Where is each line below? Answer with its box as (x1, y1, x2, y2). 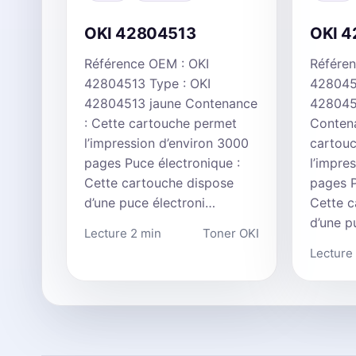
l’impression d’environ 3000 (84, 134, 249, 151)
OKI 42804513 (84, 23, 196, 43)
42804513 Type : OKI (84, 75, 211, 91)
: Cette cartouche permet (84, 114, 237, 131)
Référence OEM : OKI (84, 55, 209, 72)
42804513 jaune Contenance (84, 95, 257, 111)
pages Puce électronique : (84, 154, 240, 171)
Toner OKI (203, 225, 259, 241)
